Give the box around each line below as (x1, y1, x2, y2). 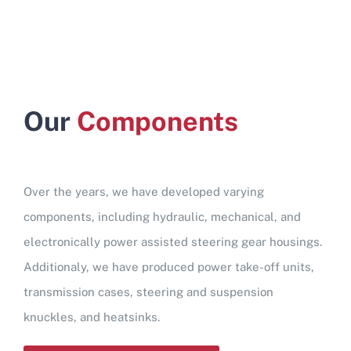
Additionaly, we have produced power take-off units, (23, 260, 314, 274)
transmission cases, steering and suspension (23, 285, 273, 299)
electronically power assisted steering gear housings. (23, 235, 322, 249)
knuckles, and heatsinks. (23, 310, 160, 324)
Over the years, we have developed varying (23, 185, 264, 199)
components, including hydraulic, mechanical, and (23, 210, 301, 224)
